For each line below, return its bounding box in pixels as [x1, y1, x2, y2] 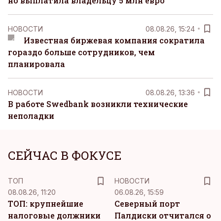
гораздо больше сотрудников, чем [8, 47, 155, 57]
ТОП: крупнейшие [8, 198, 83, 209]
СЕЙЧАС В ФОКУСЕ [8, 147, 121, 163]
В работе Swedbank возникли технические [8, 99, 188, 109]
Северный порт [114, 198, 180, 209]
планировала [8, 59, 65, 69]
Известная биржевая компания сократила [23, 35, 205, 45]
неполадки [8, 110, 54, 121]
